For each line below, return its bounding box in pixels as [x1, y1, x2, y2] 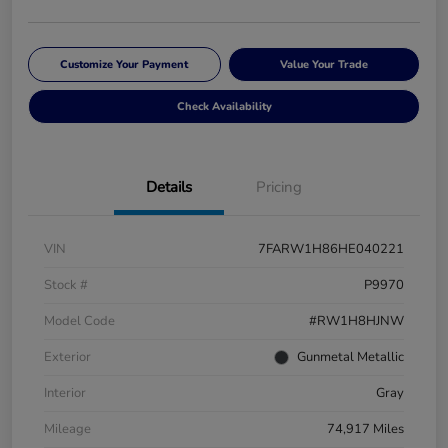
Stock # [44, 276, 88, 295]
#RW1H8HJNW [309, 312, 404, 331]
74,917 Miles [327, 420, 404, 439]
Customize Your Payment [60, 57, 189, 73]
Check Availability [176, 99, 272, 115]
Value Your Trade [279, 57, 368, 73]
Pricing [256, 177, 302, 198]
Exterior [44, 348, 91, 367]
